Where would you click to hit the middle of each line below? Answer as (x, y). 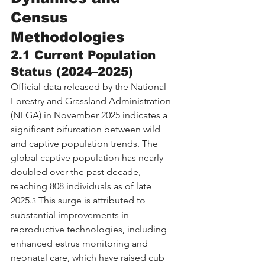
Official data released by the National (90, 86)
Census (42, 17)
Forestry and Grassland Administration (92, 101)
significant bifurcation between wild (87, 129)
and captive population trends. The (85, 143)
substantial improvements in (71, 215)
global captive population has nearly (88, 157)
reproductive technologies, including (90, 229)
